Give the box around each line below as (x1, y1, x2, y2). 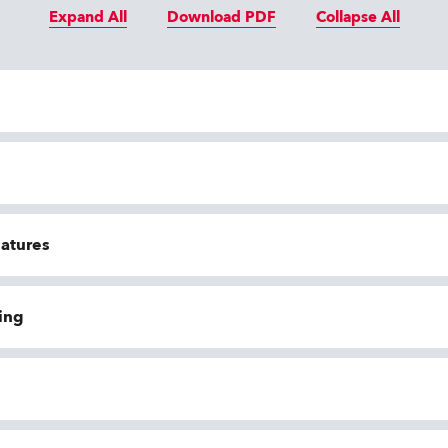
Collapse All (315, 7, 400, 27)
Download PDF (166, 7, 276, 27)
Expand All (48, 7, 127, 27)
